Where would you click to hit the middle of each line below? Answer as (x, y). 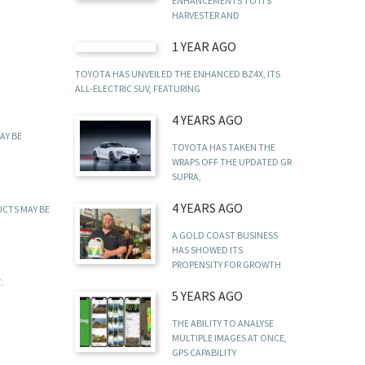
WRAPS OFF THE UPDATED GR (231, 162)
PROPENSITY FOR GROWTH (226, 265)
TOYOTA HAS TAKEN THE (223, 147)
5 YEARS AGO (207, 296)
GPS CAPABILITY (204, 353)
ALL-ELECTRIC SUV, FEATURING (137, 89)
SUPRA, (186, 177)
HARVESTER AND (205, 15)
